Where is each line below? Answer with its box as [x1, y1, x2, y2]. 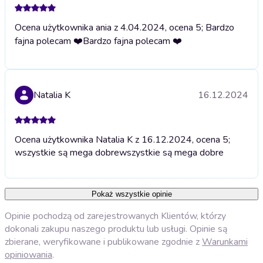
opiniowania [5, 248, 52, 262]
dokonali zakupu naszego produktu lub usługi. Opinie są [5, 222, 227, 236]
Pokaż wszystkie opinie [91, 190, 172, 199]
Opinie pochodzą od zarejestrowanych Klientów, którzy [5, 210, 226, 223]
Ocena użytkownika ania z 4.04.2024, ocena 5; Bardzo [15, 21, 234, 35]
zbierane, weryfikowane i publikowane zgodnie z [5, 235, 202, 249]
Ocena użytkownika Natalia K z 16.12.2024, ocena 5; [15, 133, 230, 147]
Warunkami [202, 235, 248, 249]
